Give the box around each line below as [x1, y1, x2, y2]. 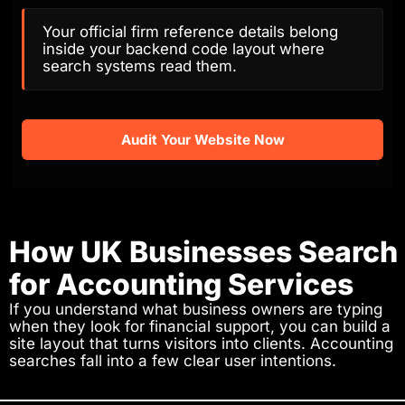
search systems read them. [42, 57, 237, 76]
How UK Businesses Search [9, 234, 398, 270]
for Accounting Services [9, 267, 353, 303]
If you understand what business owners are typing [9, 300, 382, 319]
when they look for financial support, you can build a [9, 317, 391, 336]
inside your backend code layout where [42, 40, 325, 59]
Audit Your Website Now [120, 131, 285, 149]
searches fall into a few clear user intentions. [9, 352, 336, 371]
